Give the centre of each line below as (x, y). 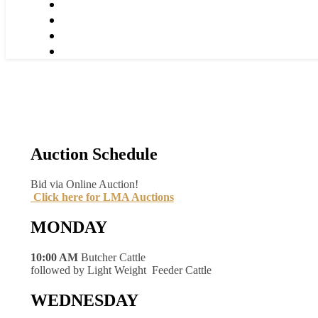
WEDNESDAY (84, 300)
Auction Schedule (94, 154)
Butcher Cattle (112, 257)
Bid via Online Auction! (84, 184)
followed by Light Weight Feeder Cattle (121, 270)
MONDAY (69, 227)
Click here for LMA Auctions (102, 197)
